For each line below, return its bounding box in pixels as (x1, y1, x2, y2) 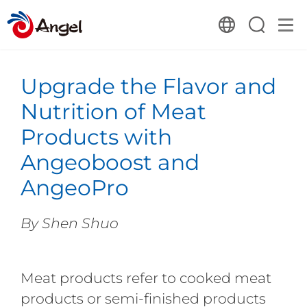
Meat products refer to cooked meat (20, 269, 271, 286)
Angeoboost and (20, 149, 199, 175)
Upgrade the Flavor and (20, 73, 276, 99)
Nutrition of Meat (20, 98, 206, 125)
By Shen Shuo (20, 214, 119, 232)
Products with (20, 123, 172, 150)
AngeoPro (20, 174, 129, 201)
